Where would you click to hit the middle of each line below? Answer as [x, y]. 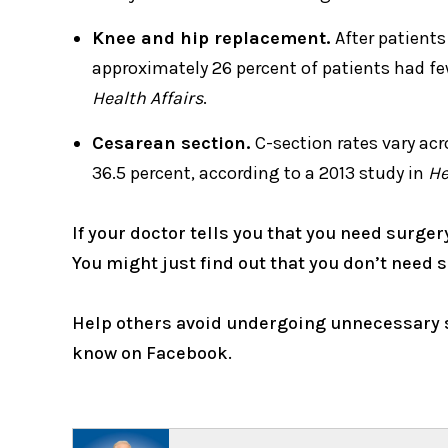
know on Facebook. [152, 353]
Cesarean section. [173, 143]
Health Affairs [147, 98]
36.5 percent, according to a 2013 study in [260, 173]
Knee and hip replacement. [213, 38]
